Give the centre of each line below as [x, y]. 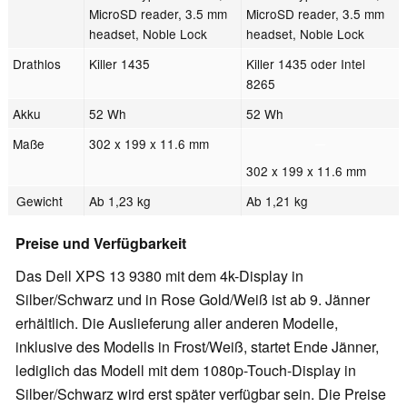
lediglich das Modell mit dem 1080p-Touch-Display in [186, 371]
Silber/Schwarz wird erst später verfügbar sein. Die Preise [201, 394]
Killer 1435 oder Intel [306, 64]
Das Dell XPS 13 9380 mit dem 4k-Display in [159, 276]
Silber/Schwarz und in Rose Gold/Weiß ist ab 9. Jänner [193, 300]
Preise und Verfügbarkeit [101, 243]
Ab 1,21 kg [279, 201]
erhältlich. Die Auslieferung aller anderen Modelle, [177, 323]
